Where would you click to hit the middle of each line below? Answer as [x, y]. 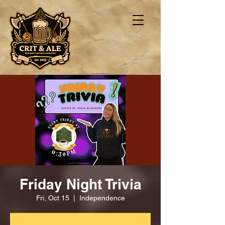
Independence [102, 198]
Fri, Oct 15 [52, 198]
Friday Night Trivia [80, 184]
